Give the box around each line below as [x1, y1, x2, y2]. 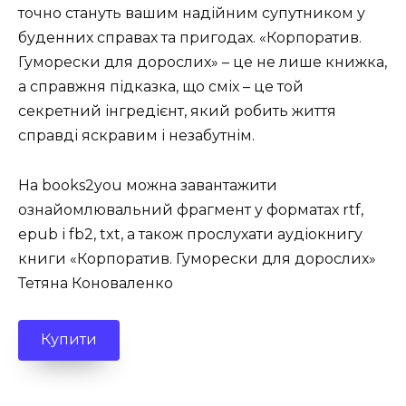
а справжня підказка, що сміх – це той [18, 78, 304, 96]
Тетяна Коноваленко [18, 274, 173, 292]
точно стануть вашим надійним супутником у [18, 5, 365, 23]
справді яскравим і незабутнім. [18, 127, 255, 145]
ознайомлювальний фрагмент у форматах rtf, [18, 200, 363, 218]
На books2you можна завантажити [18, 176, 277, 194]
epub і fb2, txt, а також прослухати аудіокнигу [18, 225, 362, 243]
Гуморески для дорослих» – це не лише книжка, [18, 53, 387, 72]
